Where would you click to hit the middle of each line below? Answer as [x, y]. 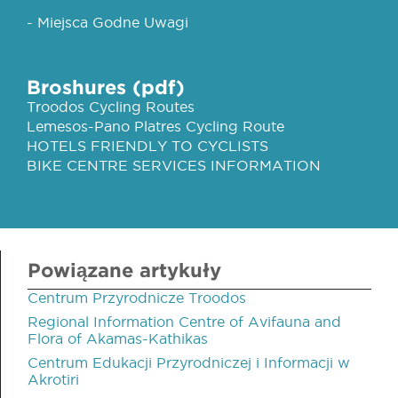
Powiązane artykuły [124, 269]
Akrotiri [53, 379]
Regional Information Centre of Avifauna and [184, 321]
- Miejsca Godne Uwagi [107, 22]
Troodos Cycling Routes [111, 106]
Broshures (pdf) [106, 86]
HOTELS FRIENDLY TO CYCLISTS [147, 145]
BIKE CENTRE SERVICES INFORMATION [174, 165]
